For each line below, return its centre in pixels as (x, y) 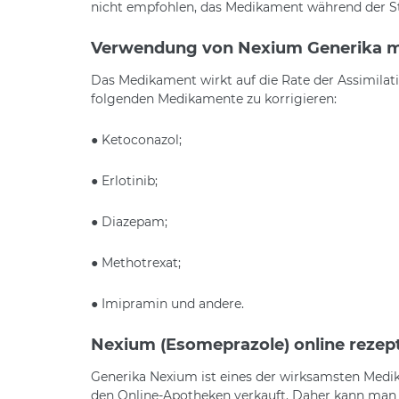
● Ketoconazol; (136, 139)
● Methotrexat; (136, 262)
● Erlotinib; (124, 180)
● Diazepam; (129, 221)
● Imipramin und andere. (167, 303)
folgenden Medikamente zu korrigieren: (214, 98)
